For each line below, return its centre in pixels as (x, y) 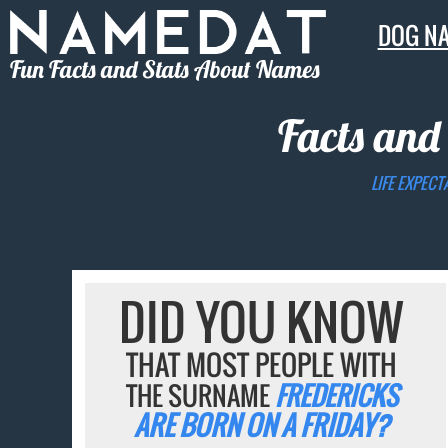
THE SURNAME (200, 396)
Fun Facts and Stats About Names (165, 68)
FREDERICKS (336, 396)
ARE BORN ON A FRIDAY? (262, 425)
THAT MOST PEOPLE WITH (262, 365)
